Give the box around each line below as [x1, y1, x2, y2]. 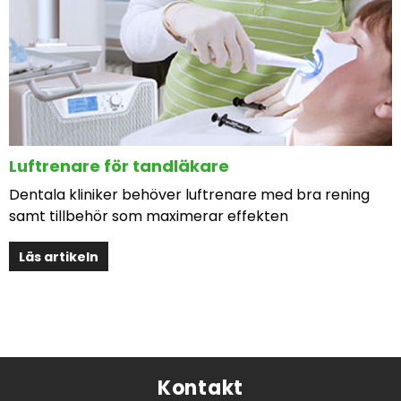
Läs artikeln [19, 247, 99, 266]
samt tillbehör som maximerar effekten [9, 206, 288, 226]
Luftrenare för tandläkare [9, 155, 229, 177]
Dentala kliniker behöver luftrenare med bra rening [9, 184, 370, 205]
